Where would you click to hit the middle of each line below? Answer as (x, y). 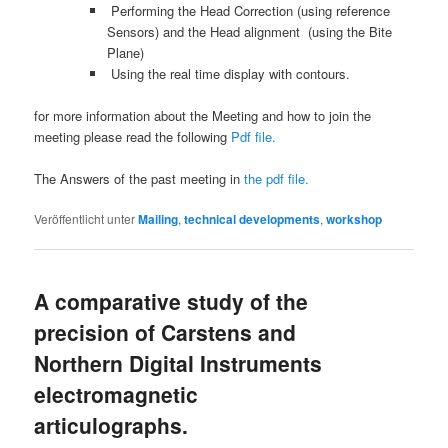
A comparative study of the (171, 301)
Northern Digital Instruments (178, 363)
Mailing (158, 218)
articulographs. (111, 425)
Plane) (125, 52)
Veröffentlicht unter (85, 218)
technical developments (252, 218)
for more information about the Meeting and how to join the (203, 115)
